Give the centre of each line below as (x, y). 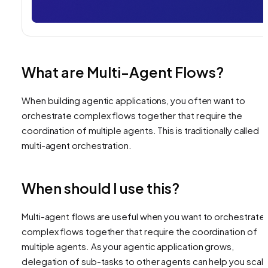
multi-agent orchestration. (77, 145)
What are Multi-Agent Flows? (123, 71)
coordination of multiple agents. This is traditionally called (141, 130)
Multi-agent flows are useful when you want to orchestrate (143, 216)
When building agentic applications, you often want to (133, 100)
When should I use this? (100, 188)
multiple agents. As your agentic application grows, (128, 246)
